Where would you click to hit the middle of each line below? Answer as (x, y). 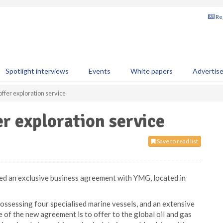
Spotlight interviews (37, 71)
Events (100, 71)
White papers (152, 71)
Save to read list (177, 141)
